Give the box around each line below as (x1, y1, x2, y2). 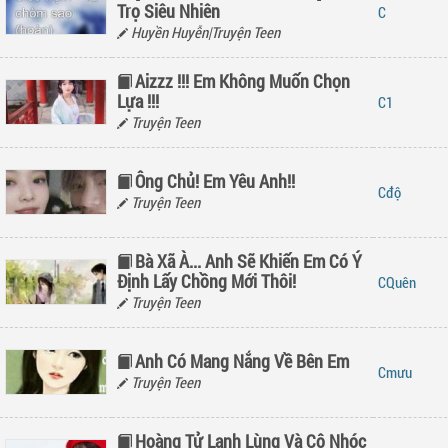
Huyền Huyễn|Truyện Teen (128, 22, 280, 42)
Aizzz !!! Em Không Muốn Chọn (135, 69, 350, 93)
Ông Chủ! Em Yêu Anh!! (135, 169, 295, 193)
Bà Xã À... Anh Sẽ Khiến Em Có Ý (135, 249, 362, 273)
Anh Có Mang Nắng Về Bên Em (135, 349, 349, 373)
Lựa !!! (117, 89, 159, 113)
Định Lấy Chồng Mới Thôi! (117, 269, 296, 293)
